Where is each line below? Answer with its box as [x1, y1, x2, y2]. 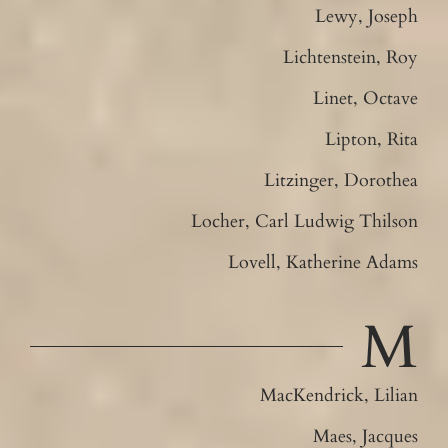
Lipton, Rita [325, 126, 419, 152]
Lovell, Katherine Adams [228, 249, 419, 275]
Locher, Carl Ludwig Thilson [191, 208, 419, 234]
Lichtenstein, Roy [283, 44, 419, 70]
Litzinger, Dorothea [264, 167, 419, 193]
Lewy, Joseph [315, 3, 419, 29]
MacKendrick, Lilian [260, 382, 419, 408]
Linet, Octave [313, 85, 419, 111]
